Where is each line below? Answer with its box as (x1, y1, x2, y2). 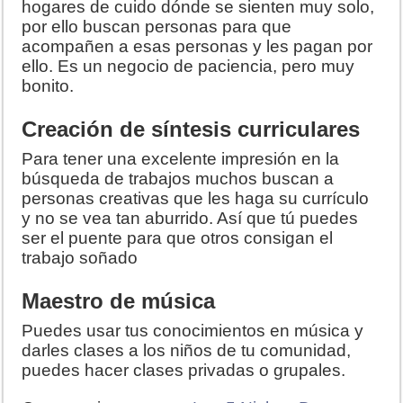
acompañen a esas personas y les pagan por (22, 36, 373, 56)
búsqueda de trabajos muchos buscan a (22, 168, 335, 188)
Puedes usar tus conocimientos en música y (22, 320, 364, 340)
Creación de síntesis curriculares (22, 116, 361, 141)
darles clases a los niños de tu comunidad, (22, 340, 352, 360)
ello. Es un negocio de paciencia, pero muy (22, 56, 355, 76)
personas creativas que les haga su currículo (22, 188, 370, 208)
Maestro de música (22, 288, 216, 313)
